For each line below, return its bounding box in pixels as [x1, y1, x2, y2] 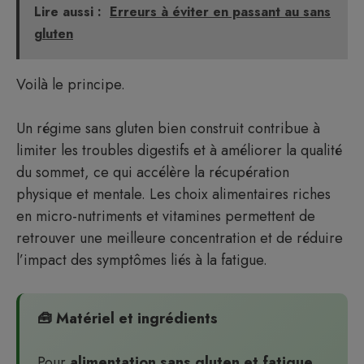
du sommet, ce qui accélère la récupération [16, 162, 289, 183]
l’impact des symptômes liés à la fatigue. [16, 249, 267, 271]
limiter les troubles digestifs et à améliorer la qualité [16, 140, 342, 161]
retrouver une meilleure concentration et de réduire [16, 227, 343, 249]
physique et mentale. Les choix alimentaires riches [16, 184, 331, 205]
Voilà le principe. [16, 74, 125, 95]
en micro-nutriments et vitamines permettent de [16, 206, 315, 227]
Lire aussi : [34, 2, 102, 21]
